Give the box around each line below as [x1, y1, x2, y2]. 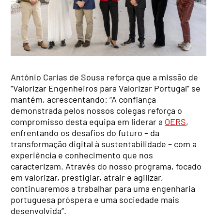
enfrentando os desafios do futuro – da [11, 127, 160, 138]
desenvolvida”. [11, 205, 67, 216]
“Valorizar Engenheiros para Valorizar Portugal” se [11, 82, 201, 93]
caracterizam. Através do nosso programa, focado [11, 160, 202, 171]
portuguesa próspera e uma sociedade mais [11, 194, 180, 205]
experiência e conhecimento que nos [11, 149, 154, 160]
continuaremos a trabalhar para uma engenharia [11, 183, 196, 194]
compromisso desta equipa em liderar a [11, 116, 165, 127]
